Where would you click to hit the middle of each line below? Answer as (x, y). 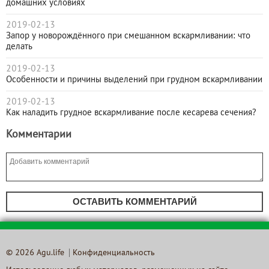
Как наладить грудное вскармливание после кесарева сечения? (131, 113)
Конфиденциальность (114, 253)
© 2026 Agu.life (35, 253)
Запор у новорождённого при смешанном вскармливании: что (128, 36)
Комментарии (39, 134)
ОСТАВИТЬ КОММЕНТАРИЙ (134, 201)
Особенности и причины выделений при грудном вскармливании (134, 80)
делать (19, 47)
